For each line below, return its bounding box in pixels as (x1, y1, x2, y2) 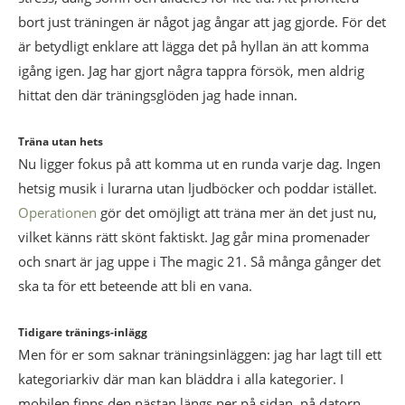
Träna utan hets (18, 134, 103, 149)
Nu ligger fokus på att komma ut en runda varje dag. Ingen (18, 155, 381, 173)
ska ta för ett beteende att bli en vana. (18, 277, 252, 295)
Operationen (18, 203, 97, 221)
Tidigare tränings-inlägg (18, 325, 147, 340)
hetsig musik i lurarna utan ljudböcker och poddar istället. (18, 179, 377, 197)
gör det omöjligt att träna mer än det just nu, (97, 203, 377, 221)
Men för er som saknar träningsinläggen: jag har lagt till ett (18, 345, 381, 363)
